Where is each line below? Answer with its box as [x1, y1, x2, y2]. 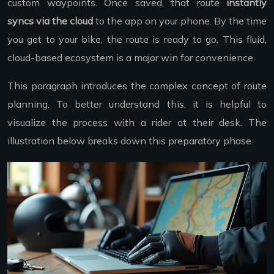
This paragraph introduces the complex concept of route [7, 80, 267, 92]
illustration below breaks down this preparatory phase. [7, 135, 253, 147]
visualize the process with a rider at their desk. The [7, 116, 267, 129]
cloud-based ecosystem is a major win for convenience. [7, 51, 255, 64]
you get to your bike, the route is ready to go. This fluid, [7, 33, 267, 46]
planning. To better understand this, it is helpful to [7, 98, 267, 111]
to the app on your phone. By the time [93, 15, 267, 28]
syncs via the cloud [7, 15, 93, 28]
